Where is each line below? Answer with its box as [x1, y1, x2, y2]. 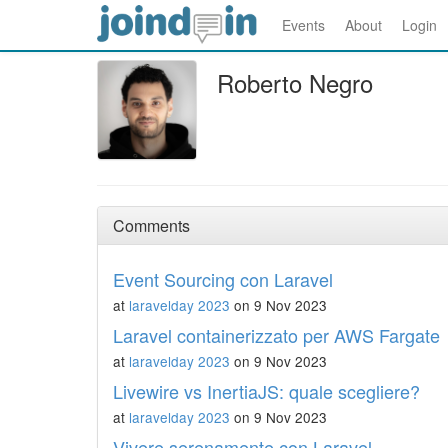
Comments [113, 214, 190, 237]
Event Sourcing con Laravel [113, 266, 333, 292]
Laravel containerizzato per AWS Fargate [113, 322, 440, 348]
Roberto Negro [217, 65, 373, 100]
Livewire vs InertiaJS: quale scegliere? [113, 378, 420, 404]
